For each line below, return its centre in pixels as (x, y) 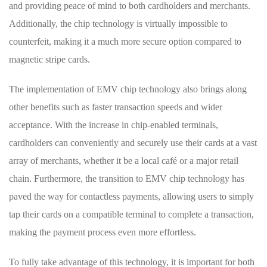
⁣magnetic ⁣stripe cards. (49, 59)
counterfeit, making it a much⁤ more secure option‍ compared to (125, 41)
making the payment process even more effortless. (103, 232)
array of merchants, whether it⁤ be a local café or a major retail (124, 161)
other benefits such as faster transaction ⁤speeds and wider (116, 107)
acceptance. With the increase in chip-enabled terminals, (114, 125)
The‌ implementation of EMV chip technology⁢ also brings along (128, 89)
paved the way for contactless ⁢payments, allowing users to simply (131, 196)
